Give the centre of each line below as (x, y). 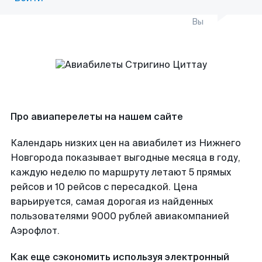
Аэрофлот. (35, 231)
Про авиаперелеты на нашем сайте (97, 117)
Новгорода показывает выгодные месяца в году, (125, 158)
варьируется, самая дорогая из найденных (112, 201)
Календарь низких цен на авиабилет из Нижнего (126, 143)
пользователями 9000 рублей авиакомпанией (120, 216)
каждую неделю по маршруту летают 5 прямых (121, 172)
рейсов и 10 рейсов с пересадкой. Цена (104, 187)
